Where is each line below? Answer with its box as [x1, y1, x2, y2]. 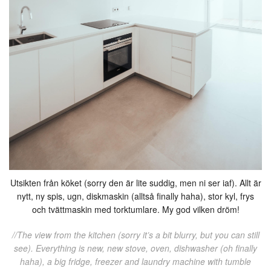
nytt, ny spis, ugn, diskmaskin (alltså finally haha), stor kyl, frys [17, 189, 254, 202]
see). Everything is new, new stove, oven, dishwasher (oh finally [14, 241, 257, 254]
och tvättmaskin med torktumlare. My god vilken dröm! [31, 203, 240, 215]
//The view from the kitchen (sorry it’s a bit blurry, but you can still [11, 228, 260, 241]
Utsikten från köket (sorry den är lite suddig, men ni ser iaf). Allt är [10, 176, 261, 189]
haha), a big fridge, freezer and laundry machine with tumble [20, 255, 251, 267]
